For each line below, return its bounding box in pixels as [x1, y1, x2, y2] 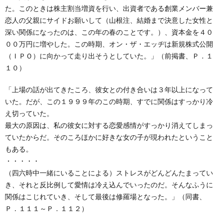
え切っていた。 [5, 109, 54, 117]
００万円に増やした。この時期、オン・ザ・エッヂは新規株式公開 [5, 40, 213, 48]
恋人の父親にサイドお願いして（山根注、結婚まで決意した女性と [5, 16, 213, 24]
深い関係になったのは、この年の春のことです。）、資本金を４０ [5, 28, 213, 36]
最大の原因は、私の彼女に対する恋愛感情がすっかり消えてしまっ [5, 121, 213, 129]
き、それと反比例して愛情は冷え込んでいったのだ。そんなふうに [5, 180, 213, 189]
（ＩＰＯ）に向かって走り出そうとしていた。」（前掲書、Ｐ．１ [5, 52, 213, 60]
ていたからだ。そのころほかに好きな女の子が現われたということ [5, 133, 213, 141]
